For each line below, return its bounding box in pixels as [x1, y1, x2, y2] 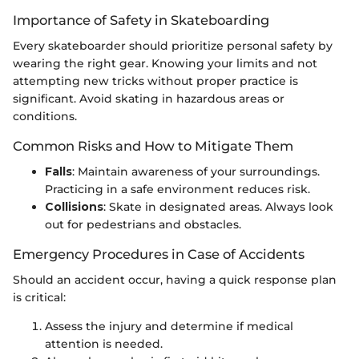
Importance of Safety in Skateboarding [13, 11, 269, 28]
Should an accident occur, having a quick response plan [13, 272, 337, 288]
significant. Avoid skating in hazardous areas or [13, 91, 284, 106]
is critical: [13, 290, 66, 305]
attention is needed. [45, 337, 163, 352]
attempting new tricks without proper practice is [13, 73, 298, 88]
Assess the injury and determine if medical [45, 319, 293, 334]
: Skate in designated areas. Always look [103, 200, 333, 214]
